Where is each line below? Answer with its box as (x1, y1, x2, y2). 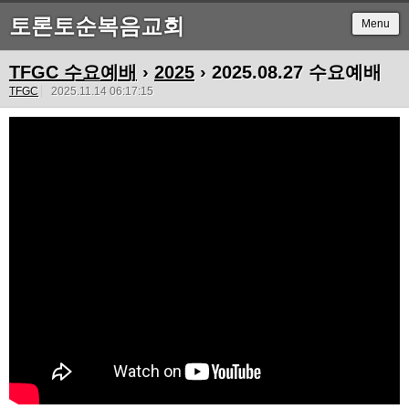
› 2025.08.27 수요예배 (194, 62, 382, 82)
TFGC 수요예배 (9, 62, 137, 82)
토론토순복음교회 (9, 14, 184, 38)
